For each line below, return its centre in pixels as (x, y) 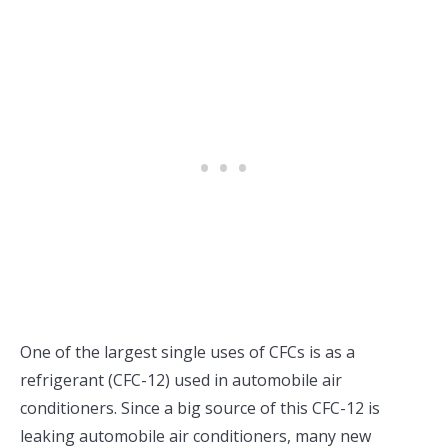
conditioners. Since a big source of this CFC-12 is (200, 407)
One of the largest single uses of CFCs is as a (187, 351)
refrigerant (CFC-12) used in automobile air (181, 379)
